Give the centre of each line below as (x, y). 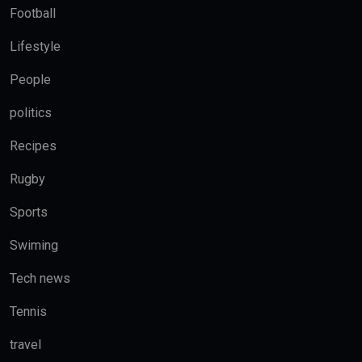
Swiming (34, 245)
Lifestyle (35, 46)
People (30, 80)
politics (31, 113)
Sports (29, 212)
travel (25, 345)
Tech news (40, 278)
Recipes (33, 146)
